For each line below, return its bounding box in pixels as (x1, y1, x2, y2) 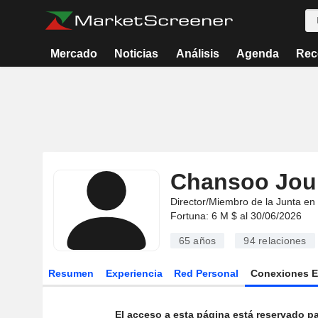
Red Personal (174, 268, 239, 279)
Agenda (236, 48, 279, 60)
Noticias (114, 48, 159, 60)
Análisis (175, 48, 219, 60)
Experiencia (105, 268, 163, 279)
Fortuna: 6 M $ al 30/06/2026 (170, 210, 302, 221)
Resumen (48, 268, 94, 279)
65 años (178, 235, 216, 246)
